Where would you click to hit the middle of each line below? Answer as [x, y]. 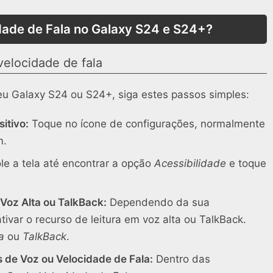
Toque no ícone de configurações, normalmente [147, 124]
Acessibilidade [190, 163]
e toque [246, 163]
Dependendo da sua [158, 203]
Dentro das [182, 259]
